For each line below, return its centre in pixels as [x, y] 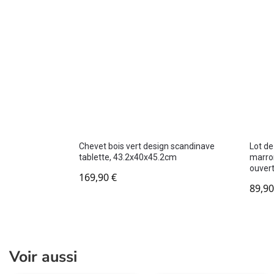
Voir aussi [43, 257]
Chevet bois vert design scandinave [146, 146]
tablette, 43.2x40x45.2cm [128, 157]
